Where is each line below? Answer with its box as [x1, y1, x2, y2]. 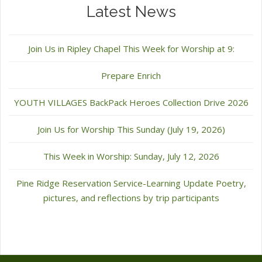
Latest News [86, 3, 176, 21]
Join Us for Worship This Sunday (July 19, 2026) [37, 123, 225, 136]
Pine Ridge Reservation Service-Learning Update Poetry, [16, 177, 246, 189]
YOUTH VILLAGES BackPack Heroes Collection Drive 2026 [13, 96, 249, 109]
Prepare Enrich [101, 70, 161, 82]
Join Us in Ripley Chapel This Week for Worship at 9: [27, 43, 235, 55]
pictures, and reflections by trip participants [43, 192, 219, 204]
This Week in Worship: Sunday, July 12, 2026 [43, 150, 219, 163]
